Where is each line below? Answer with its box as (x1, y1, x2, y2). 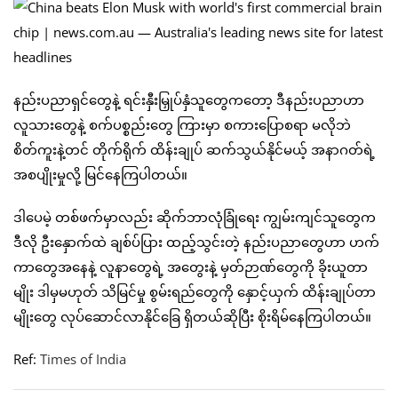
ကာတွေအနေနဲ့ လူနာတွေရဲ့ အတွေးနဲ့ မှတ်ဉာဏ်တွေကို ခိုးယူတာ (13, 257, 368, 275)
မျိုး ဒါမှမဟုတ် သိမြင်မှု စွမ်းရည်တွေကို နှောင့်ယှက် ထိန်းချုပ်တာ (13, 282, 376, 300)
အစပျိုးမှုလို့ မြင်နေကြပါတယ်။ (13, 164, 187, 183)
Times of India (40, 349, 126, 368)
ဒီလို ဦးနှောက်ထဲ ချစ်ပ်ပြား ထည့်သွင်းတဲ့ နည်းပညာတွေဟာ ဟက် (13, 232, 379, 251)
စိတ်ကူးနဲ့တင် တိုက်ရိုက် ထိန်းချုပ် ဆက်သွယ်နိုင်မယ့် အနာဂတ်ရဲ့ (13, 139, 375, 158)
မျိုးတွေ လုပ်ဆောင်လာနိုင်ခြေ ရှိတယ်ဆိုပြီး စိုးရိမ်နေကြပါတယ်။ (13, 306, 371, 325)
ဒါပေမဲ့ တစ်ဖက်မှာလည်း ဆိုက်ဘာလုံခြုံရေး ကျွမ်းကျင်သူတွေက (13, 207, 376, 226)
